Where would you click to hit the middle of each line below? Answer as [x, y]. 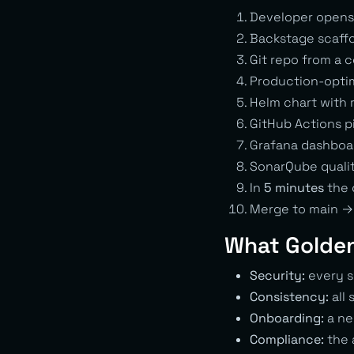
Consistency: [289, 296]
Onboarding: [287, 318]
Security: [277, 275]
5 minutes [294, 187]
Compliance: [287, 339]
